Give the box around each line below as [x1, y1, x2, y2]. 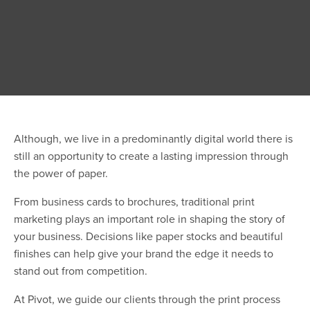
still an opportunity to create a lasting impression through [14, 147, 289, 163]
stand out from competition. [14, 262, 147, 278]
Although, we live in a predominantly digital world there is [14, 130, 293, 146]
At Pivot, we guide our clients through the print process [14, 291, 280, 307]
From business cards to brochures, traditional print [14, 193, 255, 209]
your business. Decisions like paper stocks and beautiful [14, 228, 283, 244]
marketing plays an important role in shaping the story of [14, 210, 285, 226]
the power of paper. [14, 165, 108, 181]
